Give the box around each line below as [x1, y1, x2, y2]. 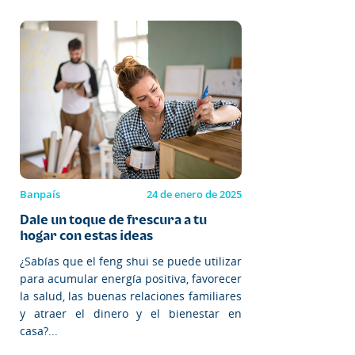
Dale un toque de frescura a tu [20, 211, 207, 227]
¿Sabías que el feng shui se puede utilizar [20, 253, 242, 269]
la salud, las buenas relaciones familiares [20, 288, 242, 303]
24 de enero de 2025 [147, 186, 242, 201]
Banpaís [20, 186, 60, 201]
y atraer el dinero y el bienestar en [20, 305, 242, 321]
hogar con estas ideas [20, 227, 153, 243]
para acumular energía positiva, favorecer [20, 270, 242, 286]
